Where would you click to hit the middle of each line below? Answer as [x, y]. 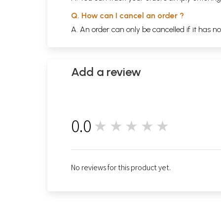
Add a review [106, 72]
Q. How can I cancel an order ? [128, 15]
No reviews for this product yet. [121, 167]
